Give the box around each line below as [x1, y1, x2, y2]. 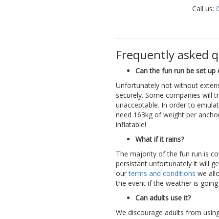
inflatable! [116, 120, 147, 130]
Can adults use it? [135, 193, 191, 203]
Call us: [192, 4, 217, 14]
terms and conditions [129, 169, 198, 178]
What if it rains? [135, 134, 184, 144]
